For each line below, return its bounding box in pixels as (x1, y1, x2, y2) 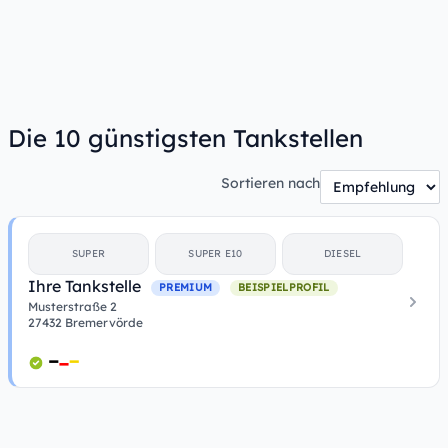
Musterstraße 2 (28, 299, 117, 314)
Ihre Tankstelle (28, 276, 145, 296)
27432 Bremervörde (28, 315, 143, 330)
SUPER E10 (188, 247, 243, 260)
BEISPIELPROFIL (238, 280, 330, 294)
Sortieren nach (221, 174, 320, 192)
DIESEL (323, 247, 362, 260)
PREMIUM (159, 280, 213, 294)
